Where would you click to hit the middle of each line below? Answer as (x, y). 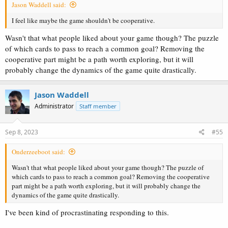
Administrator (54, 106)
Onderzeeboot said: (38, 152)
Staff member (98, 106)
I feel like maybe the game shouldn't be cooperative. (83, 20)
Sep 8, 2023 (22, 132)
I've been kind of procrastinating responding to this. (87, 212)
